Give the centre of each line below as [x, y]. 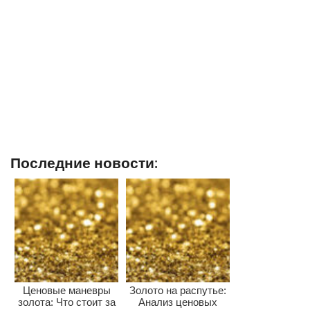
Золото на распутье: [178, 291]
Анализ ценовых [178, 302]
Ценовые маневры [66, 291]
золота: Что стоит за [66, 302]
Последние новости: [84, 163]
